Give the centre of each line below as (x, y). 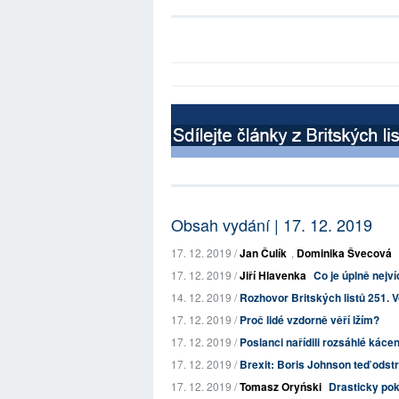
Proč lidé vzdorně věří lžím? (309, 320)
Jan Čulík (263, 253)
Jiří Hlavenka (273, 275)
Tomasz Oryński (281, 387)
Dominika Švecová (344, 253)
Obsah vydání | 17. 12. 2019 (272, 224)
